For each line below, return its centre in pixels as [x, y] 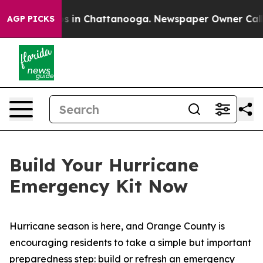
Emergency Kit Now [99, 186]
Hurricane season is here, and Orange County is [117, 226]
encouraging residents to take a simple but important [130, 242]
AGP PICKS [31, 19]
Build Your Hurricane [104, 165]
